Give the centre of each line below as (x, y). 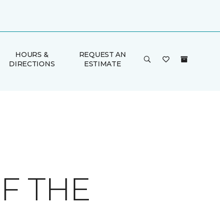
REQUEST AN (102, 55)
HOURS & (32, 55)
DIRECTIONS (32, 64)
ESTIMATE (102, 64)
